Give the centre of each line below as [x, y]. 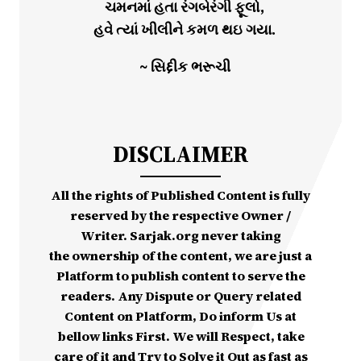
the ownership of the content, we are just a [180, 256]
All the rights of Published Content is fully [180, 195]
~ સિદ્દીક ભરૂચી [185, 67]
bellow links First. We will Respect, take [180, 336]
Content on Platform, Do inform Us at [180, 316]
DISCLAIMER [180, 154]
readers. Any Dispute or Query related [180, 296]
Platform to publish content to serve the [180, 276]
